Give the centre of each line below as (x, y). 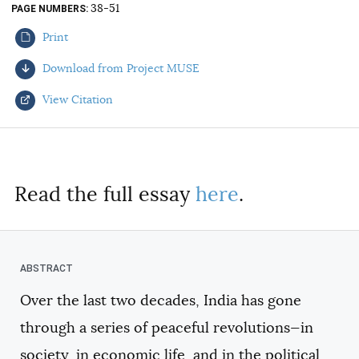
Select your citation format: (111, 159)
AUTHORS (59, 13)
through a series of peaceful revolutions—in (167, 328)
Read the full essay (105, 194)
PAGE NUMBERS (48, 8)
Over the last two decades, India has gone (161, 301)
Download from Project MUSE (119, 68)
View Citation (76, 99)
